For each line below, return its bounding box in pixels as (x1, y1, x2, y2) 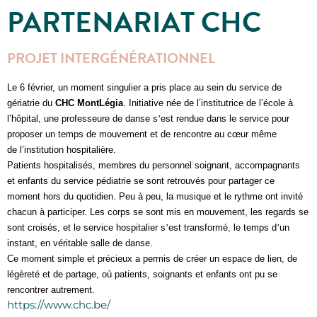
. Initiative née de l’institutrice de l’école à (123, 97, 293, 108)
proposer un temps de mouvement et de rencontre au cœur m (7, 128, 259, 139)
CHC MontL (55, 97, 105, 108)
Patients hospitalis (7, 159, 83, 171)
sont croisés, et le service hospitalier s (7, 221, 166, 233)
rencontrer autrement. (7, 284, 95, 295)
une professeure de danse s (41, 113, 158, 124)
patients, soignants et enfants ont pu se (115, 268, 277, 279)
